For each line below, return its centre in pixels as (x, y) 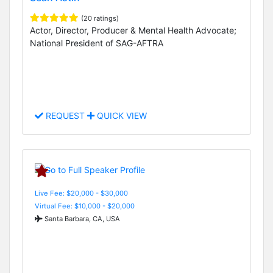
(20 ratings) (100, 18)
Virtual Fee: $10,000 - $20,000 (85, 206)
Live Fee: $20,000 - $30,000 (81, 193)
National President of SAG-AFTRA (97, 43)
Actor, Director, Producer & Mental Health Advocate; (133, 30)
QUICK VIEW (121, 116)
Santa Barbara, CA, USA (81, 218)
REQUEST (65, 116)
